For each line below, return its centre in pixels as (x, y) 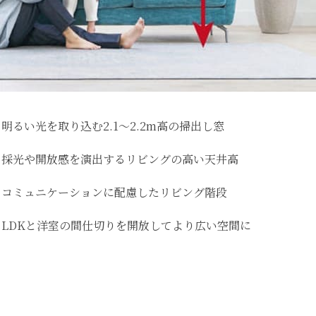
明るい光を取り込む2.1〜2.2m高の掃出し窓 (113, 126)
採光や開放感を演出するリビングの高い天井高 (120, 159)
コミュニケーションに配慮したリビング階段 (114, 193)
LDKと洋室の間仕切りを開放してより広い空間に (126, 226)
